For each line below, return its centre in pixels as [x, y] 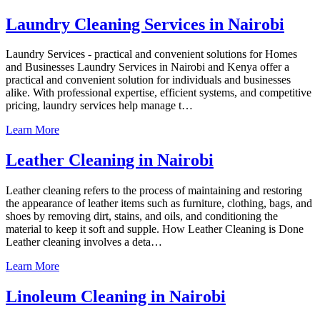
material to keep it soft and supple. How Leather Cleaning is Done [155, 229]
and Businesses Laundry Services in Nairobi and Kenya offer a [147, 67]
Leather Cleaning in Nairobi [110, 160]
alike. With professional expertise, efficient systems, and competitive [159, 93]
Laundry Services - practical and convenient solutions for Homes [151, 54]
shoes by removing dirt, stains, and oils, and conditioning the [142, 216]
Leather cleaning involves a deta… [84, 242]
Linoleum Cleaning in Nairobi [116, 297]
